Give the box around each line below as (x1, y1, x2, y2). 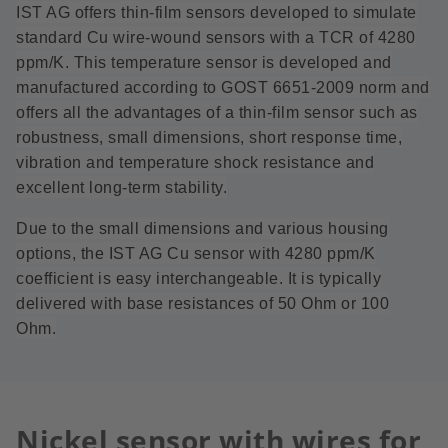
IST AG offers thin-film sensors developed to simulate (16, 4, 417, 21)
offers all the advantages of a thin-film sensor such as (16, 104, 418, 121)
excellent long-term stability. (16, 179, 227, 196)
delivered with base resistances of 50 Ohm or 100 (16, 295, 389, 312)
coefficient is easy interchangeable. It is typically (16, 270, 381, 287)
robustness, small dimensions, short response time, (16, 129, 402, 146)
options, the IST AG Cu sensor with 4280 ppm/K (16, 245, 376, 262)
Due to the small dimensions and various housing (16, 220, 389, 237)
